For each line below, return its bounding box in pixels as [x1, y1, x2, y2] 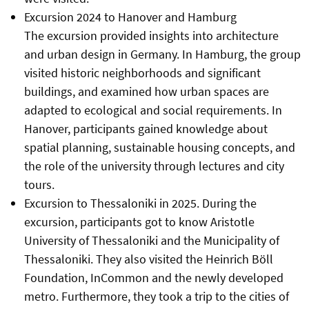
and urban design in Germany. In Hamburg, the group [23, 46, 301, 63]
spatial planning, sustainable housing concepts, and [23, 139, 295, 156]
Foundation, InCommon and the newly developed [23, 270, 283, 286]
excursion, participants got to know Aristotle [23, 214, 255, 230]
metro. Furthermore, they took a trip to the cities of [23, 288, 289, 305]
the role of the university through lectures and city [23, 158, 284, 175]
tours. [23, 177, 54, 193]
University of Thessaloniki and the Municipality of [23, 232, 279, 249]
